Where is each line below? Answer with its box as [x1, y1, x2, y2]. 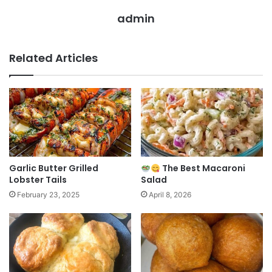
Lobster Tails [9, 174, 67, 186]
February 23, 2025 [17, 190, 80, 200]
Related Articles [9, 50, 98, 66]
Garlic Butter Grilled [9, 162, 98, 175]
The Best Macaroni [160, 162, 245, 175]
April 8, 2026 [149, 190, 191, 200]
